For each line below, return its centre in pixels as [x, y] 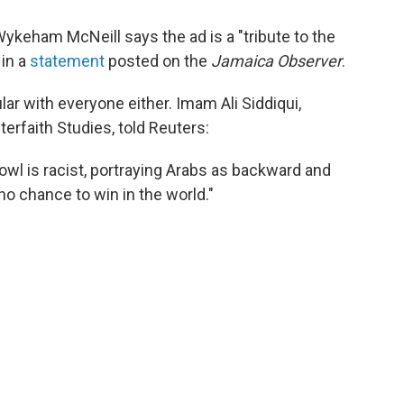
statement [67, 60]
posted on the [158, 60]
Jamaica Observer [276, 60]
